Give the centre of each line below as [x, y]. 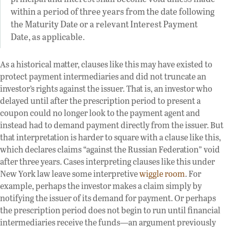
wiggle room [162, 174]
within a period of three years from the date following [113, 11]
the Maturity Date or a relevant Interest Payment [104, 24]
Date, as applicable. [48, 37]
